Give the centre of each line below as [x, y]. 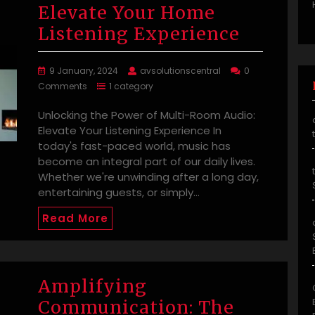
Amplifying [92, 287]
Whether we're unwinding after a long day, [148, 177]
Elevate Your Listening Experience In [130, 131]
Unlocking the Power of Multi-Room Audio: [147, 115]
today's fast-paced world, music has [134, 146]
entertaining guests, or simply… [119, 193]
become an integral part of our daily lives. [147, 162]
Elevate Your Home [127, 13]
